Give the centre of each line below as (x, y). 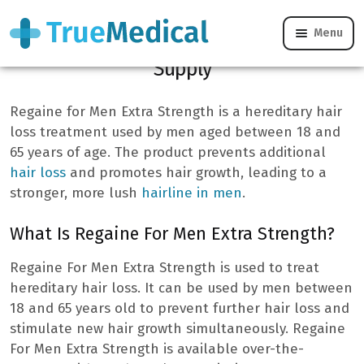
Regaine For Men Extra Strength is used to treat (165, 267)
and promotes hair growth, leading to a (196, 172)
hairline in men (192, 193)
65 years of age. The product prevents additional (168, 152)
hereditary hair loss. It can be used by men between (181, 288)
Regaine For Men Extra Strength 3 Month (182, 45)
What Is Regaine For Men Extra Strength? (175, 234)
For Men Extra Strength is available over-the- (157, 349)
